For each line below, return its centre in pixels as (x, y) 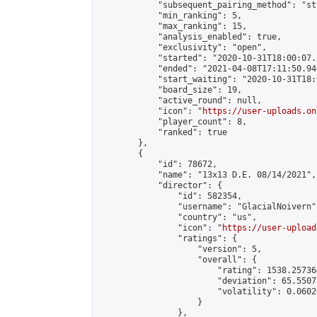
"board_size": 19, (170, 90)
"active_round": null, (180, 100)
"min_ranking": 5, (170, 16)
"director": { (160, 185)
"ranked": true (163, 132)
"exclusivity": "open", (183, 47)
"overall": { (178, 260)
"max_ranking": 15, (173, 26)
